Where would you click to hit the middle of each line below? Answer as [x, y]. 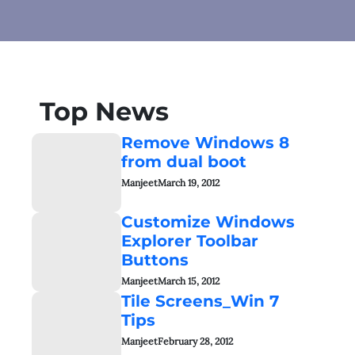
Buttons [155, 260]
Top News [104, 111]
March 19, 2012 [189, 183]
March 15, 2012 [189, 281]
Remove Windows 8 [206, 143]
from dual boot [184, 162]
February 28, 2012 [196, 341]
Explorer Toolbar [190, 241]
